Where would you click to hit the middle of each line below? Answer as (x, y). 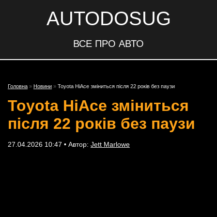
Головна (18, 86)
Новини (43, 86)
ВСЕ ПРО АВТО (108, 44)
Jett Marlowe (110, 144)
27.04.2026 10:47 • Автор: (49, 144)
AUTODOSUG (108, 18)
